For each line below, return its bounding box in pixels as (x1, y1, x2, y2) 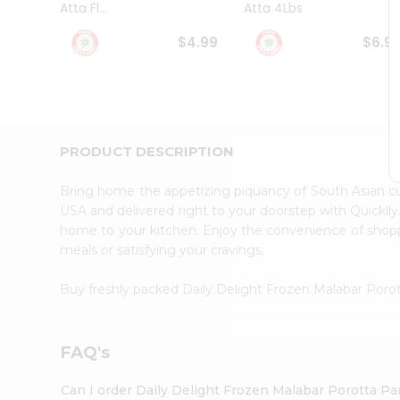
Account (18, 145, 79, 165)
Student (18, 6, 65, 23)
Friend (18, 124, 54, 141)
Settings (18, 200, 79, 221)
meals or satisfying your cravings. (60, 241, 265, 258)
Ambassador (18, 24, 95, 41)
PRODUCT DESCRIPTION (60, 142, 235, 160)
